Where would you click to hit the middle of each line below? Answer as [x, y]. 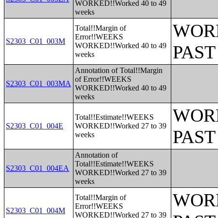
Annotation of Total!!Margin [119, 70]
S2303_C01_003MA [39, 83]
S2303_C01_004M [36, 210]
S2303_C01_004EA [38, 168]
